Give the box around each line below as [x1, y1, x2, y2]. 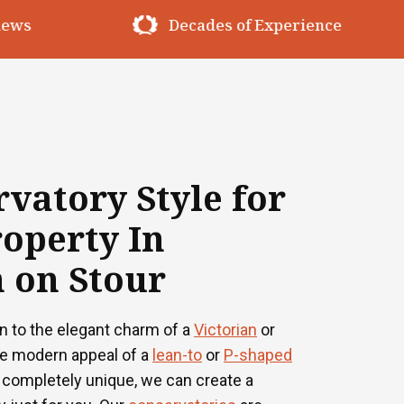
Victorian [194, 320, 257, 339]
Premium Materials [191, 14, 340, 35]
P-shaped [224, 345, 292, 364]
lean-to [152, 345, 202, 364]
